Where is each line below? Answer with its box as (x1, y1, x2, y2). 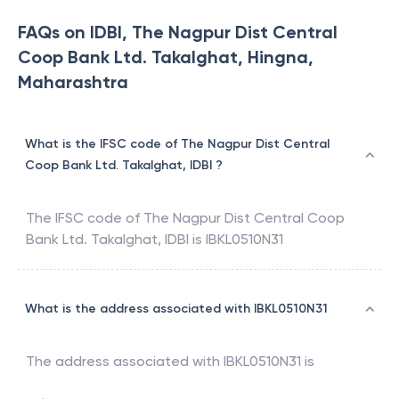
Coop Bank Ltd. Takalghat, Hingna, (18, 46, 313, 69)
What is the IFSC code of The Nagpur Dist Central (25, 136, 330, 152)
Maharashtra (18, 71, 128, 94)
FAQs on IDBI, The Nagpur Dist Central (18, 21, 338, 44)
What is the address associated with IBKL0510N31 (25, 301, 328, 317)
